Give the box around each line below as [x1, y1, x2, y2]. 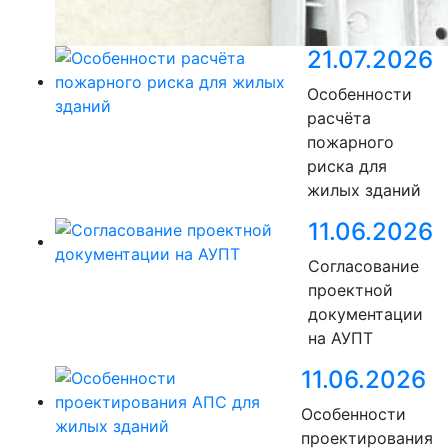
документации [308, 304, 423, 325]
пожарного [307, 132, 394, 153]
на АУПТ [308, 328, 373, 349]
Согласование [308, 256, 419, 277]
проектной [308, 280, 393, 301]
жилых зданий [307, 180, 421, 201]
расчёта [307, 108, 371, 129]
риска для [307, 156, 387, 177]
